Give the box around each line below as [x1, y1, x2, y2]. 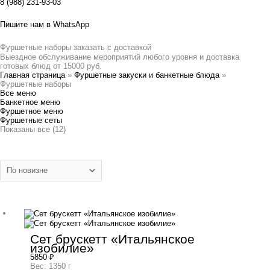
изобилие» [30, 241, 94, 256]
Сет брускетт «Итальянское [30, 232, 195, 246]
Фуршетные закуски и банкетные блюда [74, 71, 219, 80]
